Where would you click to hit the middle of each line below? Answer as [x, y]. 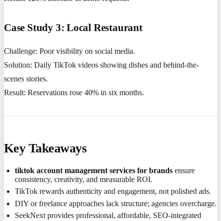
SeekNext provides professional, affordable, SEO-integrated [108, 216]
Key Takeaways [45, 148]
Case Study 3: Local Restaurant [73, 27]
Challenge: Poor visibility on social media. [70, 51]
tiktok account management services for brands [94, 171]
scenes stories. [26, 78]
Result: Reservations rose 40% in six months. [74, 92]
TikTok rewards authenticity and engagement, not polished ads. [113, 191]
